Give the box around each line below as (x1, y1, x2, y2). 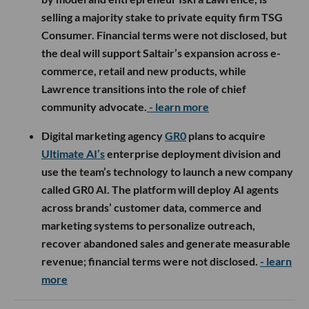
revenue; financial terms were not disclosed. (41, 254, 260, 268)
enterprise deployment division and (105, 146, 281, 160)
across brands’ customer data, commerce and (41, 200, 261, 214)
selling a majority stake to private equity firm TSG (41, 10, 283, 23)
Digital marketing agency (41, 128, 165, 142)
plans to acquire (186, 128, 266, 142)
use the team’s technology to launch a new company (41, 164, 293, 178)
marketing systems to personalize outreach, (41, 218, 255, 232)
